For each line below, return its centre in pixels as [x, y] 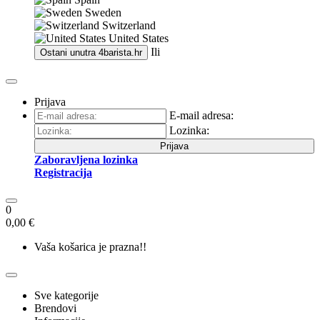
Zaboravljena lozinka [86, 160]
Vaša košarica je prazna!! [90, 247]
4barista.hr [120, 52]
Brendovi [55, 308]
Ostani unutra [69, 52]
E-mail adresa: [201, 115]
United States [139, 38]
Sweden [103, 12]
